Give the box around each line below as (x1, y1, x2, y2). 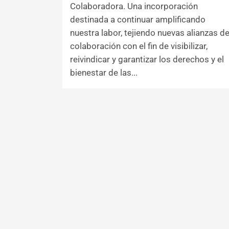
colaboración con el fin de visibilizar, (70, 40, 208, 51)
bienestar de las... (70, 67, 138, 78)
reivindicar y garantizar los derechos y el (70, 54, 224, 64)
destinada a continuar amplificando (70, 14, 205, 25)
